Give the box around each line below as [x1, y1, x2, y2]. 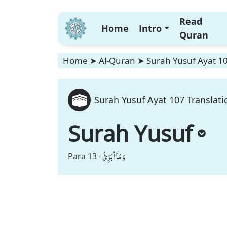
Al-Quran [99, 55, 135, 66]
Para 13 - [68, 150, 101, 162]
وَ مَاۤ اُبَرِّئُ [102, 149, 125, 163]
